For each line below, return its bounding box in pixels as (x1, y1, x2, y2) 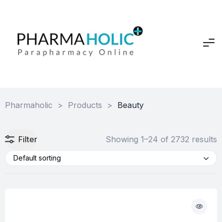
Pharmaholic (5, 100, 53, 110)
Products (68, 100, 102, 110)
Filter (18, 134, 37, 144)
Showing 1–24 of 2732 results (106, 134, 217, 144)
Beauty (117, 100, 144, 110)
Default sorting (13, 154, 61, 163)
